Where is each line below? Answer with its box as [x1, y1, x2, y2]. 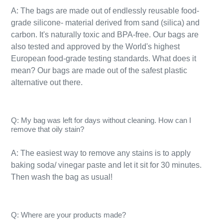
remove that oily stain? [11, 124, 84, 133]
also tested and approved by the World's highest [11, 42, 180, 51]
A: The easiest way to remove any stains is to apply [11, 149, 191, 158]
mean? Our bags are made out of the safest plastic [11, 66, 187, 75]
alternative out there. [11, 78, 83, 87]
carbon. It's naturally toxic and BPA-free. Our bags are [11, 30, 199, 39]
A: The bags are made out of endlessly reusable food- [11, 6, 199, 15]
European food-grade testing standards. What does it [11, 54, 196, 63]
